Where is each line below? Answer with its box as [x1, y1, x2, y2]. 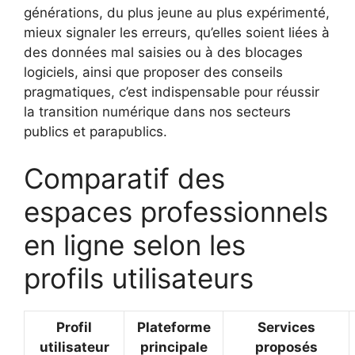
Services [257, 319, 315, 336]
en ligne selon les [24, 228, 246, 262]
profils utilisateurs [24, 261, 254, 296]
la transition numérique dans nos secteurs [24, 103, 291, 120]
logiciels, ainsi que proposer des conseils [24, 63, 283, 80]
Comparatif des [24, 162, 225, 196]
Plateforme [136, 319, 211, 336]
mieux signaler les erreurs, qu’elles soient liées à [24, 24, 330, 40]
